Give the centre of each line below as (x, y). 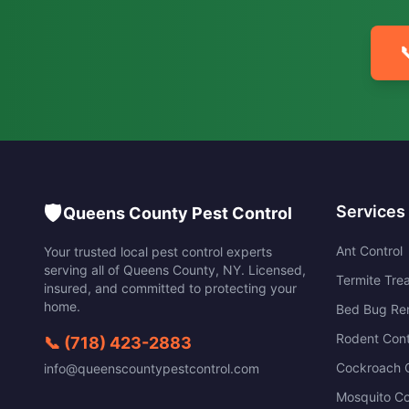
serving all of (84, 270)
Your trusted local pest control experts (158, 252)
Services (371, 211)
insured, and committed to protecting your (170, 288)
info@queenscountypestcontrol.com (152, 368)
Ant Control (369, 251)
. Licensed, (273, 270)
